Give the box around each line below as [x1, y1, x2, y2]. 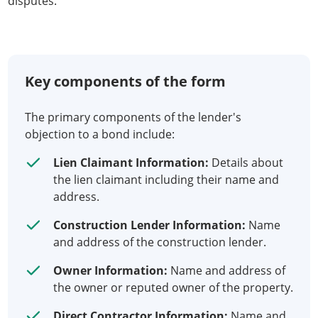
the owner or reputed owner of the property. [53, 280, 293, 295]
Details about [209, 155, 283, 170]
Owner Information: [53, 263, 168, 278]
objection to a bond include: [25, 126, 175, 142]
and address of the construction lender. [53, 234, 266, 250]
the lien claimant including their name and [53, 172, 279, 187]
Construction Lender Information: [53, 217, 246, 233]
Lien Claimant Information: [53, 155, 209, 170]
